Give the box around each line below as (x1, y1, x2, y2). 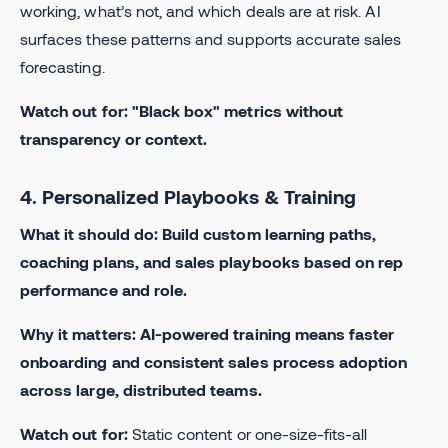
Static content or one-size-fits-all (127, 423, 368, 443)
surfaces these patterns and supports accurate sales (20, 28, 402, 48)
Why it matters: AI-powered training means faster (20, 323, 395, 343)
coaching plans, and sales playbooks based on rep (20, 251, 404, 271)
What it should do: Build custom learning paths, (20, 223, 377, 243)
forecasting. (20, 56, 105, 76)
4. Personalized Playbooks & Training (20, 184, 356, 208)
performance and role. (20, 279, 188, 299)
